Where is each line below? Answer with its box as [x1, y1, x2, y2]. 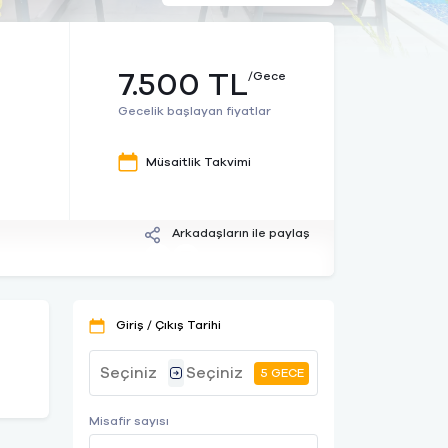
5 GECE [259, 366, 304, 379]
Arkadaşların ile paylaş [169, 227, 310, 240]
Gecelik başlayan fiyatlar [118, 105, 271, 117]
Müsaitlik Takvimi [146, 156, 251, 168]
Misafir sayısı [89, 415, 169, 428]
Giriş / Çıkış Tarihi [113, 319, 221, 331]
